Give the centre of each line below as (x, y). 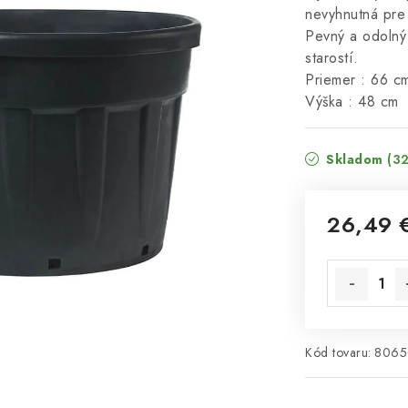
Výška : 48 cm (354, 102)
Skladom (354, 159)
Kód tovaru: (338, 352)
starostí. (332, 58)
